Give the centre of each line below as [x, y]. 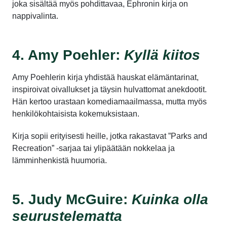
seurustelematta [67, 216]
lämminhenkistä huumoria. [60, 160]
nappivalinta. [35, 16]
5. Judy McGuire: [72, 199]
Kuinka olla [170, 199]
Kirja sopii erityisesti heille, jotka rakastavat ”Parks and [110, 136]
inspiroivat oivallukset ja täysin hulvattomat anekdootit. [109, 89]
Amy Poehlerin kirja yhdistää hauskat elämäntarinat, [105, 77]
